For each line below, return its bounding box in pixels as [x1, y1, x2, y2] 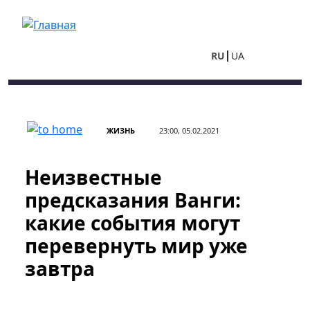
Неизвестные [25, 164, 162, 190]
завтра [25, 255, 95, 282]
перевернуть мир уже [25, 232, 248, 259]
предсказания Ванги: [25, 187, 241, 213]
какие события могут [25, 210, 240, 236]
